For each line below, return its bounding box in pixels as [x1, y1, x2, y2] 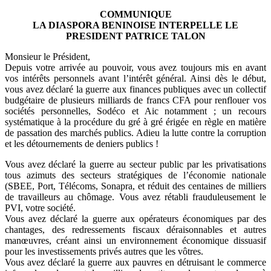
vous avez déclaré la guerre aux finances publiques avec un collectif [5, 84, 266, 95]
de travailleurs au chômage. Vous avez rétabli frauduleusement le [5, 192, 266, 203]
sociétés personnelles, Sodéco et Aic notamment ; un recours [5, 106, 266, 117]
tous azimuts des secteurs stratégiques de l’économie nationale [5, 170, 266, 181]
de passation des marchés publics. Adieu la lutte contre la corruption [5, 128, 266, 139]
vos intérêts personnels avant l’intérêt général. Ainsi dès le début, [5, 73, 266, 84]
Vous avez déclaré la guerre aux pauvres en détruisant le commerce [5, 257, 266, 268]
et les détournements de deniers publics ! [5, 139, 158, 149]
